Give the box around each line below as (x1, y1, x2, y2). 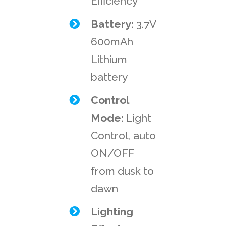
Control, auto (91, 129, 156, 142)
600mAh (91, 35, 134, 48)
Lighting (91, 205, 134, 218)
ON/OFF (91, 146, 135, 159)
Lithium (91, 52, 128, 66)
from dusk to (91, 164, 154, 177)
